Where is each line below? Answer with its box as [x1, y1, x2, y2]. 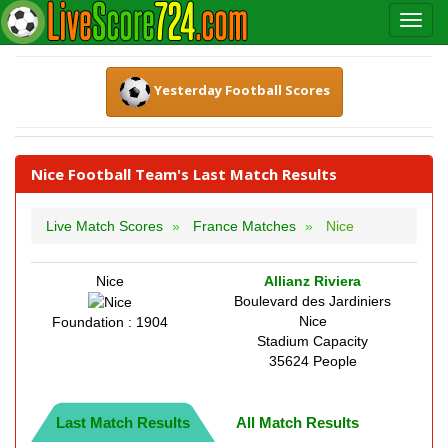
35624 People [268, 353, 357, 369]
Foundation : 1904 [52, 314, 168, 331]
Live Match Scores [46, 218, 163, 234]
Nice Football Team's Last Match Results [31, 164, 337, 184]
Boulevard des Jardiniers [234, 293, 391, 309]
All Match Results [236, 414, 359, 431]
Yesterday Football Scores [153, 81, 330, 100]
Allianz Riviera [264, 273, 361, 289]
